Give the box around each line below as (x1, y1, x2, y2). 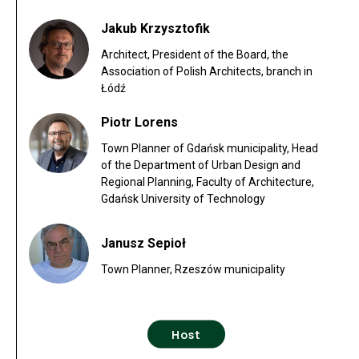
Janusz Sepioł (101, 235, 186, 251)
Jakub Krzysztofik (101, 20, 210, 36)
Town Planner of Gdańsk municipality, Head (101, 141, 318, 155)
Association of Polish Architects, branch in (101, 64, 313, 78)
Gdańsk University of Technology (101, 192, 265, 205)
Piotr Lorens (101, 114, 178, 130)
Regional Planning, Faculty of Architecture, (101, 175, 314, 188)
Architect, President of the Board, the (101, 47, 288, 61)
